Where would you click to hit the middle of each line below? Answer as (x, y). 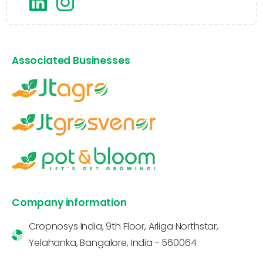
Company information (69, 203)
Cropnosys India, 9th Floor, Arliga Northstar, (124, 227)
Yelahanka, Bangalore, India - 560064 (113, 243)
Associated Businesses (71, 61)
